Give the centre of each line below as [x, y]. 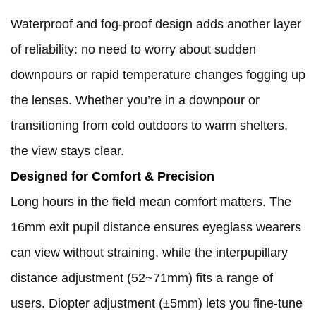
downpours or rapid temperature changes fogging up [158, 75]
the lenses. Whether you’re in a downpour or [135, 101]
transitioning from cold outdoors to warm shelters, [149, 126]
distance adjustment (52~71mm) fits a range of [142, 278]
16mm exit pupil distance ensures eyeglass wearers [156, 227]
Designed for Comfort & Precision [113, 177]
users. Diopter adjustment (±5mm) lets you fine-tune [157, 304]
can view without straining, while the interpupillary [149, 253]
